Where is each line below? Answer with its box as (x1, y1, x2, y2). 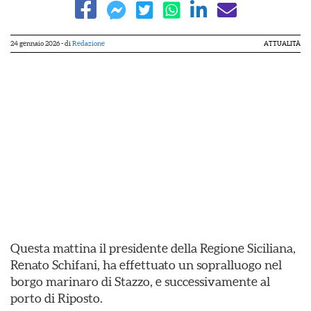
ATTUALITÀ (264, 40, 301, 47)
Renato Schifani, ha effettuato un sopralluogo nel (10, 258, 282, 272)
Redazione (72, 40, 105, 47)
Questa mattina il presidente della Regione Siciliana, (10, 241, 296, 255)
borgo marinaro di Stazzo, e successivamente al (10, 274, 270, 289)
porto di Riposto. (10, 291, 103, 305)
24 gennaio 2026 (10, 40, 60, 47)
